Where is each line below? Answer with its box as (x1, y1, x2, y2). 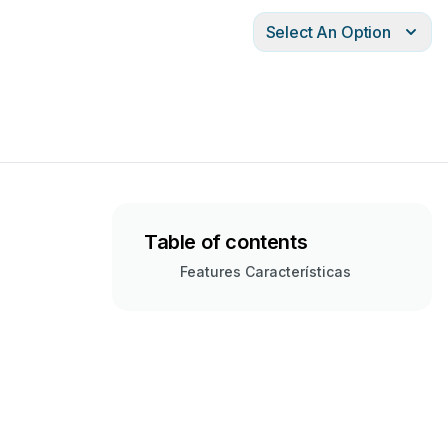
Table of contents (144, 230, 308, 254)
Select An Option (265, 22, 391, 42)
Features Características (180, 263, 351, 280)
